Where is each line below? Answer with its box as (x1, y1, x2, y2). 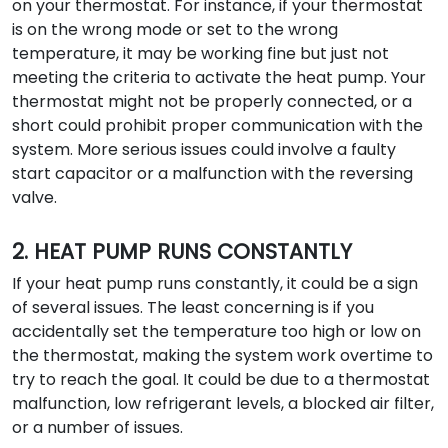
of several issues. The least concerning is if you (12, 296, 374, 319)
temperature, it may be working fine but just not (12, 42, 389, 65)
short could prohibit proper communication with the (12, 114, 423, 137)
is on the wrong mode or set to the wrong (12, 18, 338, 41)
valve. (12, 186, 57, 209)
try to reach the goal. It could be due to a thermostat (12, 368, 430, 391)
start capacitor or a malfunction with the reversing (12, 162, 413, 185)
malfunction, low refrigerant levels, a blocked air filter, (12, 392, 434, 415)
